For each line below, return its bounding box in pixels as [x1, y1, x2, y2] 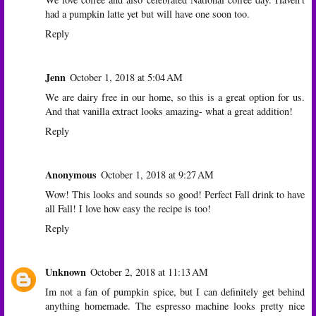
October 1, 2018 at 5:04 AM [70, 71, 183, 85]
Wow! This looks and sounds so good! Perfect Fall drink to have [45, 188, 305, 202]
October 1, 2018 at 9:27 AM [101, 168, 214, 182]
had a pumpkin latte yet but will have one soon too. [45, 7, 250, 21]
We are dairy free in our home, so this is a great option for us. [45, 90, 305, 104]
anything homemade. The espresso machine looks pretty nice [45, 299, 305, 313]
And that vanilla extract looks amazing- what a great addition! [45, 104, 293, 119]
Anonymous [45, 167, 97, 183]
